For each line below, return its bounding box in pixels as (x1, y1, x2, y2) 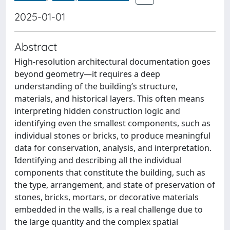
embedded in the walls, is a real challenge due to (14, 204, 203, 215)
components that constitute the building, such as (14, 167, 205, 178)
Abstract (14, 40, 57, 53)
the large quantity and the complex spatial (14, 216, 178, 227)
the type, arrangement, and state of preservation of (14, 179, 215, 190)
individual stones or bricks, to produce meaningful (14, 130, 210, 141)
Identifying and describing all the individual (14, 155, 182, 166)
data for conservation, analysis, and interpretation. (14, 142, 212, 154)
